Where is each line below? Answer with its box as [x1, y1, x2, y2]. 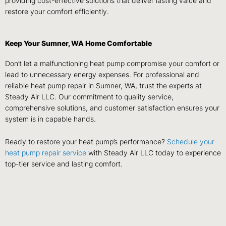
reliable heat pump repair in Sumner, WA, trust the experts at [5, 81, 202, 90]
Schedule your [167, 138, 214, 146]
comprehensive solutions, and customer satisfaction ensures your [5, 103, 219, 112]
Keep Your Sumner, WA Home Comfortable [5, 39, 152, 47]
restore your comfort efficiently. [5, 7, 109, 16]
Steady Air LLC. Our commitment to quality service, [5, 92, 174, 101]
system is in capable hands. [5, 115, 96, 123]
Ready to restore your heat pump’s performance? [5, 138, 167, 146]
